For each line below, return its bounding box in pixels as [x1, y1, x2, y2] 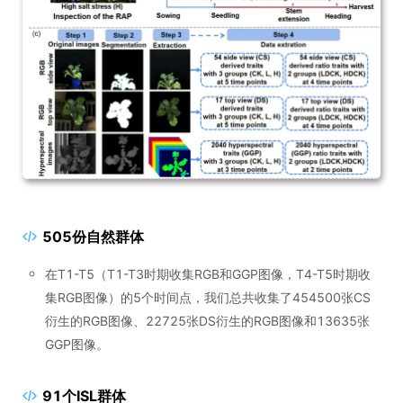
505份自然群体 [42, 228, 144, 246]
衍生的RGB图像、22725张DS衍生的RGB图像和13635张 [45, 313, 370, 329]
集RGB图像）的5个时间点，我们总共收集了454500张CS [45, 290, 371, 306]
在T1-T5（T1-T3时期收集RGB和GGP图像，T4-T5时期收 [45, 266, 371, 282]
